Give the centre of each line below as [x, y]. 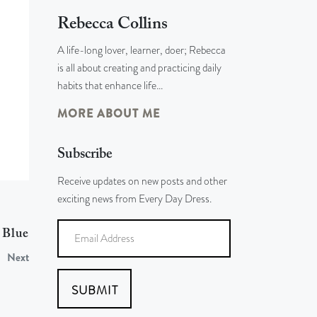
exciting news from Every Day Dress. [134, 199]
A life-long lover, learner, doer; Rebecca [142, 51]
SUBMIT [94, 290]
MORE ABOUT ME [109, 114]
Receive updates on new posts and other [142, 181]
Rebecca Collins [113, 24]
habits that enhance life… [110, 86]
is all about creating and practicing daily [139, 68]
